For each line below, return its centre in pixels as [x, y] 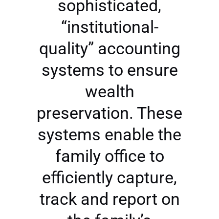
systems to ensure [109, 70]
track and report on [109, 199]
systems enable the [109, 134]
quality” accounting [109, 48]
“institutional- [109, 27]
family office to [109, 156]
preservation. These [109, 113]
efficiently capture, [109, 177]
